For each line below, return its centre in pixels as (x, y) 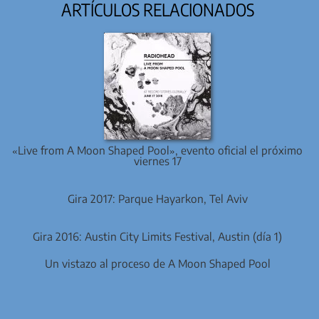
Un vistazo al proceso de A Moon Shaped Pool (157, 263)
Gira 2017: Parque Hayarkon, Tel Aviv (157, 198)
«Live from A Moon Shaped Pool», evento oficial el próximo (157, 150)
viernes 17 (157, 160)
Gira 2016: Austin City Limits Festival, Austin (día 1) (157, 236)
